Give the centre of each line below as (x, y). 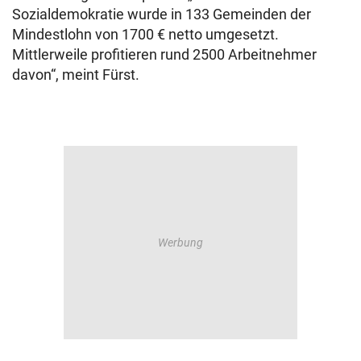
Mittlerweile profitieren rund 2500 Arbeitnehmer (164, 54)
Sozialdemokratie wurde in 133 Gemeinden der (162, 14)
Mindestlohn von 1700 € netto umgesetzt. (145, 34)
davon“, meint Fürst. (76, 75)
